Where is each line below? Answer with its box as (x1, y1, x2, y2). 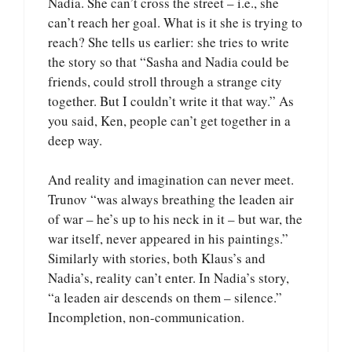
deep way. (48, 130, 102, 149)
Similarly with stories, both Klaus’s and (48, 249, 266, 268)
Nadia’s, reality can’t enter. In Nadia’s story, (48, 269, 289, 288)
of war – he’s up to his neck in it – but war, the (48, 210, 302, 229)
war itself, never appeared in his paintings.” (48, 229, 288, 248)
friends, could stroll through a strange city (48, 71, 282, 90)
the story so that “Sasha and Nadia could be (48, 52, 289, 71)
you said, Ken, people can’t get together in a (48, 111, 291, 130)
